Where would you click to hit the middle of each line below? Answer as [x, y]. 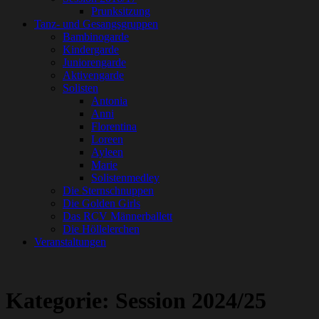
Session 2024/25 [191, 301]
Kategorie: [61, 301]
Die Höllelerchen [101, 229]
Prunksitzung [121, 11]
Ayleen [107, 152]
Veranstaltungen [70, 242]
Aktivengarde [93, 75]
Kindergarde [91, 49]
